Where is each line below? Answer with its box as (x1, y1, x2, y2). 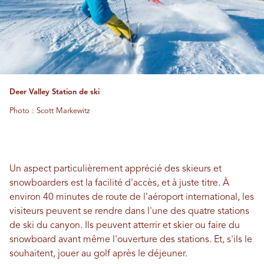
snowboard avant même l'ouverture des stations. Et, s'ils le (9, 235, 252, 245)
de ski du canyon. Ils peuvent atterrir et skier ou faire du (9, 220, 240, 230)
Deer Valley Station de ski (9, 88, 100, 96)
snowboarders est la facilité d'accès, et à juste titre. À (9, 178, 229, 188)
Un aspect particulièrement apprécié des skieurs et (9, 164, 222, 174)
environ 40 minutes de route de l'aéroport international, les (9, 192, 254, 202)
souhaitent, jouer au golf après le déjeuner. (9, 249, 187, 259)
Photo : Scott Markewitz (9, 107, 90, 115)
